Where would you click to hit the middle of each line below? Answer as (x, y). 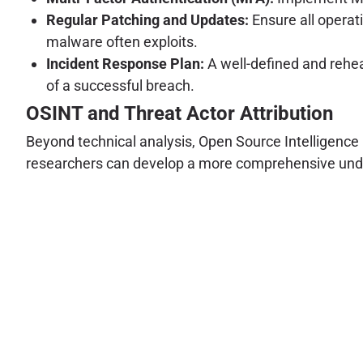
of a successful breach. (120, 85)
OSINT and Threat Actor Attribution (179, 113)
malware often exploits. (122, 41)
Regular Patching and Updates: (147, 19)
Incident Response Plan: (125, 63)
